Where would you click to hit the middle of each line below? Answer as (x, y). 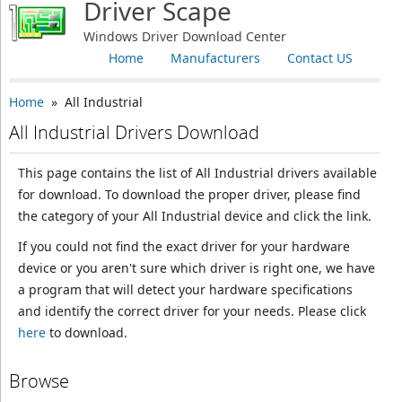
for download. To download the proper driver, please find (189, 194)
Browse (39, 381)
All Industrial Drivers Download (134, 132)
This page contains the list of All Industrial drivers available (197, 173)
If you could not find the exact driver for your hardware (184, 246)
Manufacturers (215, 58)
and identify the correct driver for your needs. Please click (192, 311)
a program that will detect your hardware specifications (185, 289)
